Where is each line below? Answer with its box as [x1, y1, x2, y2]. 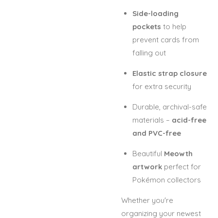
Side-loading [132, 9, 179, 18]
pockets [132, 22, 161, 31]
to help [161, 22, 186, 31]
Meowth [163, 149, 193, 158]
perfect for [162, 162, 201, 171]
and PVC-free [132, 128, 181, 138]
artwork [132, 162, 162, 171]
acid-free [171, 115, 206, 125]
